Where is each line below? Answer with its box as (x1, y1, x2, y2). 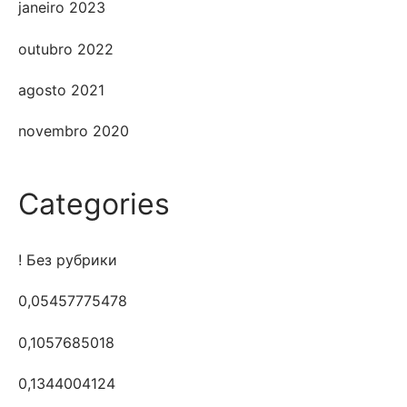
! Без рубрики (18, 251, 117, 270)
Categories (18, 185, 170, 222)
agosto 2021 (18, 80, 104, 99)
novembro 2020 (18, 121, 129, 140)
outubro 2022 (18, 39, 114, 58)
